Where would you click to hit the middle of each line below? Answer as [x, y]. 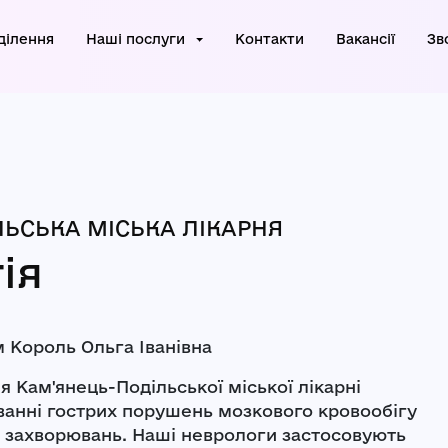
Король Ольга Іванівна [111, 347]
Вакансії [366, 39]
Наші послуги [137, 39]
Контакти [270, 39]
